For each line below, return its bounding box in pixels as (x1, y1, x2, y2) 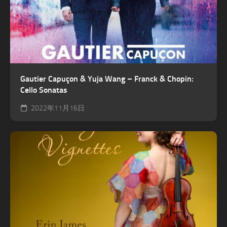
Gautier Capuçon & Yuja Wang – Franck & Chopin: (20, 73, 194, 84)
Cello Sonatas (20, 85, 67, 95)
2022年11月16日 (29, 103, 85, 112)
